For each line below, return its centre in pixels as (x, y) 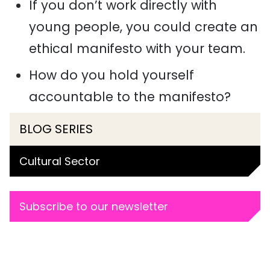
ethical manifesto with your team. (137, 49)
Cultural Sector (60, 161)
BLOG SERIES (56, 129)
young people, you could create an (143, 27)
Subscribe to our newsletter (94, 206)
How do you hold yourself (111, 75)
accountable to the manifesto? (130, 97)
